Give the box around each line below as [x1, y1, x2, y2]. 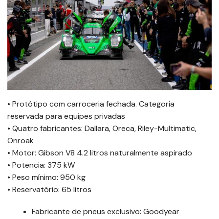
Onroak [7, 135, 34, 146]
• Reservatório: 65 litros [7, 184, 91, 195]
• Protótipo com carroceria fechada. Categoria [7, 99, 175, 109]
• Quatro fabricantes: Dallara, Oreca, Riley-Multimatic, [7, 123, 197, 134]
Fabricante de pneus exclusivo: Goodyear [32, 206, 179, 217]
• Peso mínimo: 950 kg [7, 172, 86, 183]
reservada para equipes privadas [7, 111, 125, 122]
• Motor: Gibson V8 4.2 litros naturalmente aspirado [7, 148, 192, 158]
